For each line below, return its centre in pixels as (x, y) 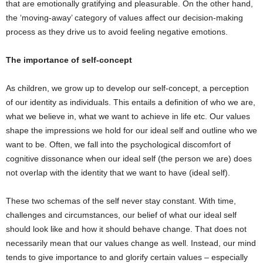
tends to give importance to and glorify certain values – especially (127, 257)
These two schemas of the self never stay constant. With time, (121, 201)
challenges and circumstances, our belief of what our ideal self (121, 215)
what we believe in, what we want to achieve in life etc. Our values (128, 116)
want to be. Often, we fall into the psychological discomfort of (118, 144)
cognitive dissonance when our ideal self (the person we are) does (129, 159)
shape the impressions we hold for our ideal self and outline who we (131, 130)
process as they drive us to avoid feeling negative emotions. (117, 32)
